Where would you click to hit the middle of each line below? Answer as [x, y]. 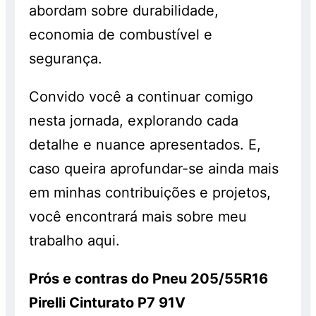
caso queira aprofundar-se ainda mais [154, 169]
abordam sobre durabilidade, [124, 11]
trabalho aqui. [75, 241]
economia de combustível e [121, 35]
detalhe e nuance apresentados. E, [145, 145]
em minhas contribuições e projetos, [150, 193]
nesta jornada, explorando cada [134, 121]
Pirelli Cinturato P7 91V [108, 303]
